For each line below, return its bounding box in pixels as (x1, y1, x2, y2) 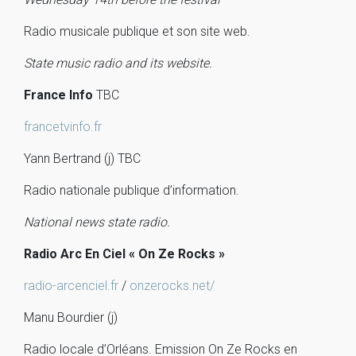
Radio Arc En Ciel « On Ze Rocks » (24, 246, 225, 261)
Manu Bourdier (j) (24, 310, 118, 325)
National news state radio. (24, 215, 170, 230)
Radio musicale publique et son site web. (24, 24, 250, 39)
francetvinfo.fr (24, 119, 102, 134)
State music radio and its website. (24, 56, 212, 71)
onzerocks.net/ (130, 278, 215, 293)
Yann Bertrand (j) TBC (24, 151, 141, 166)
